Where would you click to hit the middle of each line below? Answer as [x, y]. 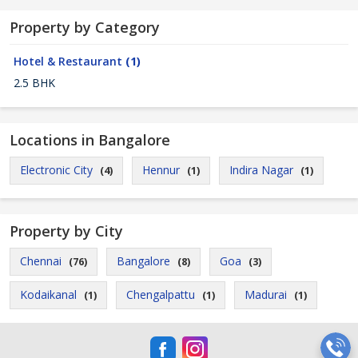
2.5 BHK [34, 83]
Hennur [161, 170]
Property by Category [85, 27]
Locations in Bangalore [90, 140]
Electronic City [56, 170]
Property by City [66, 231]
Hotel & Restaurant [70, 61]
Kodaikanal [48, 294]
